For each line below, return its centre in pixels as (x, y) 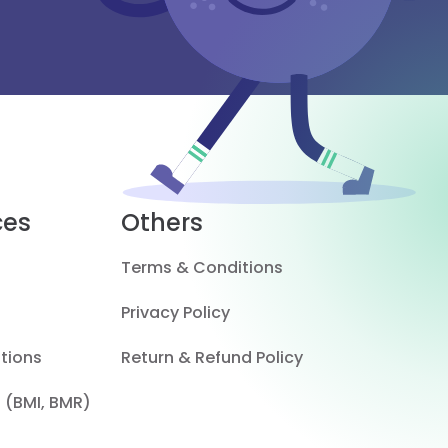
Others (162, 222)
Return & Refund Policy (212, 357)
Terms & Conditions (202, 267)
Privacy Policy (176, 312)
